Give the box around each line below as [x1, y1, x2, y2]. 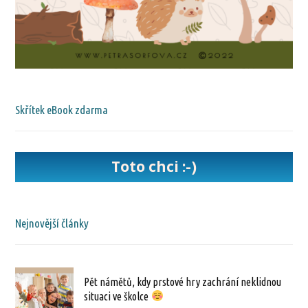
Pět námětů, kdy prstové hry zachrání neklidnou [84, 275, 282, 288]
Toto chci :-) [111, 157, 197, 177]
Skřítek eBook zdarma [15, 102, 109, 116]
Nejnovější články [15, 216, 89, 230]
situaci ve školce [84, 289, 151, 302]
